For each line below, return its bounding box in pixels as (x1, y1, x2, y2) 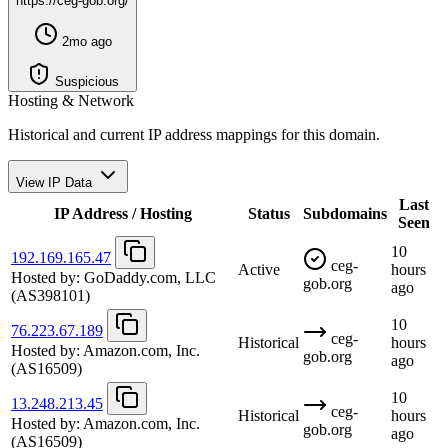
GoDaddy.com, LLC (80, 268, 216, 286)
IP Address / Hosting (53, 204, 192, 222)
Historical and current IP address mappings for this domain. (8, 125, 380, 143)
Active (238, 260, 280, 278)
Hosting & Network (8, 91, 134, 109)
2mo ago (57, 33, 112, 49)
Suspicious (50, 73, 119, 89)
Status (247, 204, 290, 222)
